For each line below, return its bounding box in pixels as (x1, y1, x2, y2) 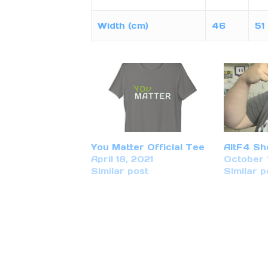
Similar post (90, 165, 148, 176)
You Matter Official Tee (90, 141, 205, 153)
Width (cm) (97, 20, 148, 32)
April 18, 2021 (90, 153, 153, 165)
